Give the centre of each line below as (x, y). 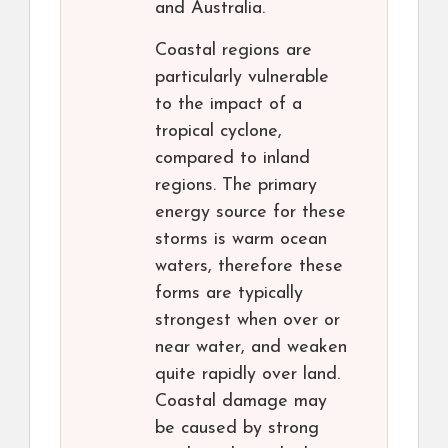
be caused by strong (237, 429)
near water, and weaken (251, 348)
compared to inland (232, 159)
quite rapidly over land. (247, 375)
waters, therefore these (249, 267)
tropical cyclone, (218, 132)
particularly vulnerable (242, 78)
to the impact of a (228, 105)
